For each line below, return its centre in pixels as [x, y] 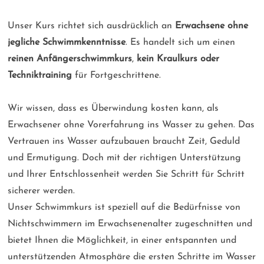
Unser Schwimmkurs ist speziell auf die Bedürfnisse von [124, 208]
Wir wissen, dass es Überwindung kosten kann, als [113, 109]
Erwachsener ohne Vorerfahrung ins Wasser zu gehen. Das [131, 125]
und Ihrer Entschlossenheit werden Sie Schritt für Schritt [126, 175]
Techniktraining [40, 76]
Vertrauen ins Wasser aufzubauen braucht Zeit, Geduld [124, 142]
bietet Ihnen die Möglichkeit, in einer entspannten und [122, 241]
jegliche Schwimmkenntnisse [67, 43]
